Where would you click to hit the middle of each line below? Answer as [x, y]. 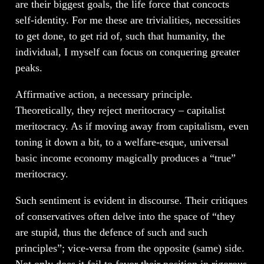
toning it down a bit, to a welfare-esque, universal [122, 142]
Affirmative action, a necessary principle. [104, 94]
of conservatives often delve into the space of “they [125, 216]
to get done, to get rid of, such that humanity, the [120, 36]
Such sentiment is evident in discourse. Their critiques [131, 200]
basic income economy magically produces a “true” [125, 158]
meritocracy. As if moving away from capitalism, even [132, 126]
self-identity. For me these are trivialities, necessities [128, 20]
